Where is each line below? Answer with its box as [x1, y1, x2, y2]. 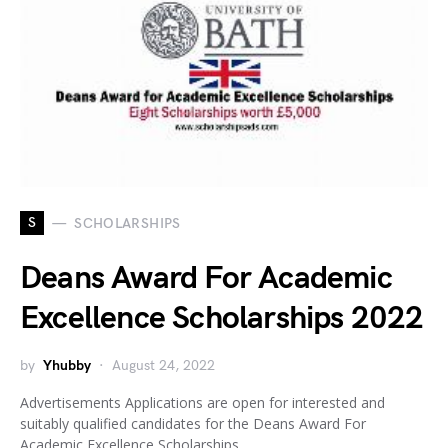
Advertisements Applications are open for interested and [20, 393, 385, 412]
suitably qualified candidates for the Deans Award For [20, 414, 366, 433]
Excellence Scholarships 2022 [20, 299, 424, 338]
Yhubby [43, 357, 91, 374]
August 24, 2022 [112, 357, 215, 374]
